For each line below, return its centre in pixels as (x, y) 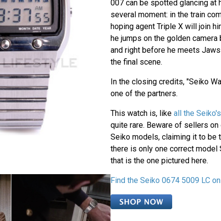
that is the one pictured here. (159, 160)
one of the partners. (144, 93)
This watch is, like (142, 113)
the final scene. (136, 62)
